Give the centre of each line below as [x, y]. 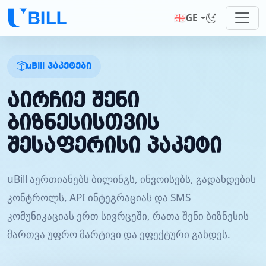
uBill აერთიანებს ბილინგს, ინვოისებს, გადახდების [132, 179]
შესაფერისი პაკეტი [114, 146]
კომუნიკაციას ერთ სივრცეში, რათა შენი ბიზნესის [128, 216]
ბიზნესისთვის [83, 124]
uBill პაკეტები [59, 66]
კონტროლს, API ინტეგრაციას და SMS [99, 197]
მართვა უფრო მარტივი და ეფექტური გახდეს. [119, 234]
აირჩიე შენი [73, 101]
